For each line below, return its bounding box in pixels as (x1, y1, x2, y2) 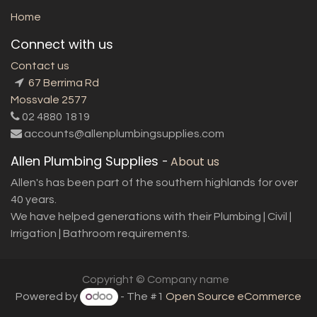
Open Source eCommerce (166, 290, 302, 302)
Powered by (15, 290, 80, 302)
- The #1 (118, 290, 166, 302)
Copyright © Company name (82, 273, 229, 285)
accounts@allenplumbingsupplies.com (24, 127, 224, 139)
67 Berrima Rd (26, 76, 99, 88)
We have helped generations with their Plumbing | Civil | (11, 210, 292, 222)
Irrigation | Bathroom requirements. (11, 227, 190, 239)
